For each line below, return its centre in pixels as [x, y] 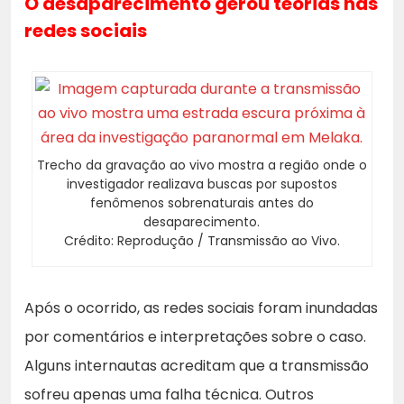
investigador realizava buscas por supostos [202, 184]
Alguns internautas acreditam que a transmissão [197, 365]
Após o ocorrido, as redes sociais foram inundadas [201, 308]
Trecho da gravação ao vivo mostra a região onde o [202, 165]
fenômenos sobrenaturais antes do [202, 202]
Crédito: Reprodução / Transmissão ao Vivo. [202, 240]
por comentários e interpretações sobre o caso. [195, 336]
